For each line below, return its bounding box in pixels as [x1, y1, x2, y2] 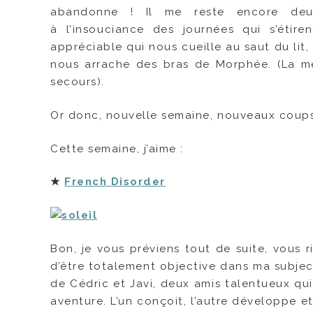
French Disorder [64, 175, 166, 189]
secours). [50, 75, 105, 89]
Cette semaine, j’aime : [50, 142, 184, 155]
